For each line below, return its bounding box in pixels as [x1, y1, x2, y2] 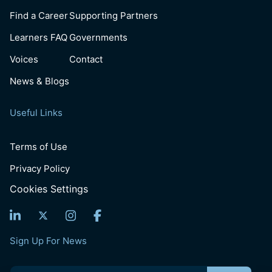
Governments [69, 32, 127, 44]
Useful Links [10, 107, 63, 119]
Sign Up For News [10, 235, 87, 247]
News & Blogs [10, 75, 69, 87]
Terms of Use [10, 141, 67, 153]
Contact [69, 53, 103, 66]
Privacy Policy [10, 163, 70, 175]
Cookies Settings [10, 183, 88, 195]
